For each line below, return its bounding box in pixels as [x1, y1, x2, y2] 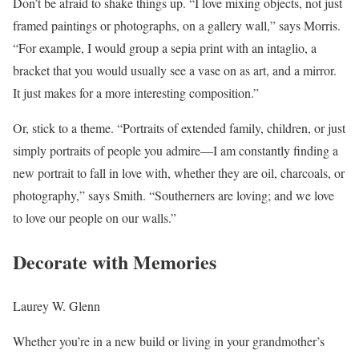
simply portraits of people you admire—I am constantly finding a [13, 142, 338, 159]
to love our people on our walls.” [13, 209, 176, 227]
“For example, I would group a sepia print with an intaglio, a [13, 39, 317, 57]
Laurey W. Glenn [13, 296, 100, 314]
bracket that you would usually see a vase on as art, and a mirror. [13, 62, 337, 79]
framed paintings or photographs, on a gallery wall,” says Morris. [13, 17, 341, 34]
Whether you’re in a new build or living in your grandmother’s [13, 332, 325, 349]
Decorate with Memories [13, 248, 216, 276]
